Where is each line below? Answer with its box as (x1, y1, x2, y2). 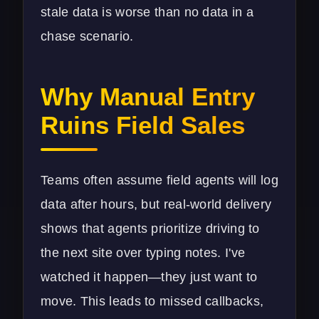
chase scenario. (41, 29, 134, 44)
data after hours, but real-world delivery (41, 197, 272, 212)
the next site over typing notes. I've (41, 246, 246, 261)
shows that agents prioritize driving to (41, 221, 260, 236)
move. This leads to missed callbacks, (41, 294, 264, 309)
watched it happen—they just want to (41, 270, 258, 285)
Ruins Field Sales (41, 111, 245, 140)
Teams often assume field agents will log (41, 173, 278, 188)
